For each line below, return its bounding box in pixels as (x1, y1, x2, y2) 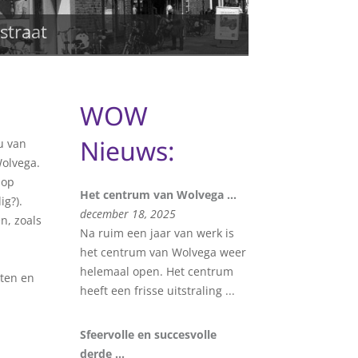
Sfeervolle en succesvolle (80, 326, 217, 342)
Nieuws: (80, 133, 176, 168)
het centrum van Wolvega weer (80, 244, 247, 260)
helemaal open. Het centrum (80, 263, 234, 279)
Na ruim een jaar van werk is (80, 225, 235, 241)
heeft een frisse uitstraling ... (80, 282, 236, 298)
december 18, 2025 (80, 205, 177, 221)
